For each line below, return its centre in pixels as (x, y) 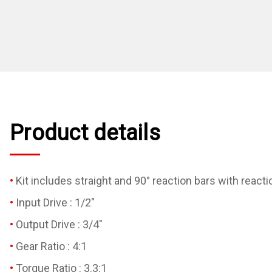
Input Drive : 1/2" (55, 202)
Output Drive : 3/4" (59, 224)
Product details (85, 133)
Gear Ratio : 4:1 (51, 246)
